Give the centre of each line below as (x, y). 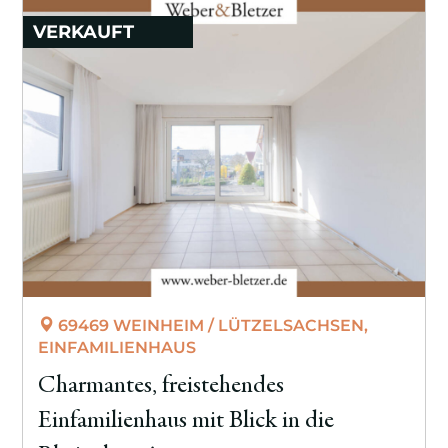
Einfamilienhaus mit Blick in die (186, 421)
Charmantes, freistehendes (161, 386)
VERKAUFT (84, 32)
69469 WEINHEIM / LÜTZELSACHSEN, (211, 325)
